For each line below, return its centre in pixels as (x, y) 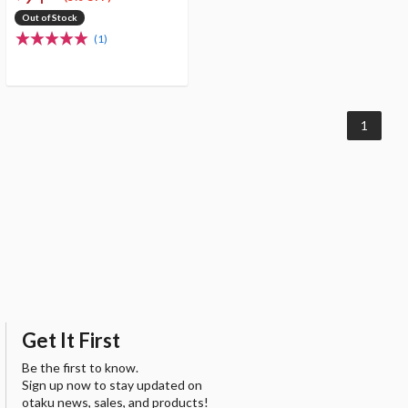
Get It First (71, 340)
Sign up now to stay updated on (112, 385)
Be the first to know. (80, 368)
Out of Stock (50, 17)
